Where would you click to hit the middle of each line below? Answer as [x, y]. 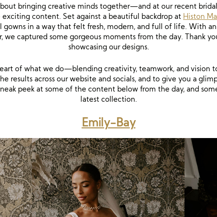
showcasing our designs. [108, 47]
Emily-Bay [108, 123]
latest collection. [108, 99]
